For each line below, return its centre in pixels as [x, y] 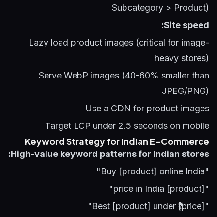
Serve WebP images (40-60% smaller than [124, 75]
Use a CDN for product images [147, 108]
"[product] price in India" [205, 189]
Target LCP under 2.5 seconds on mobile [127, 126]
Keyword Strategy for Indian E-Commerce [117, 141]
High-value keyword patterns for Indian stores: [110, 154]
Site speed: [186, 25]
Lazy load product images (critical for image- [119, 42]
